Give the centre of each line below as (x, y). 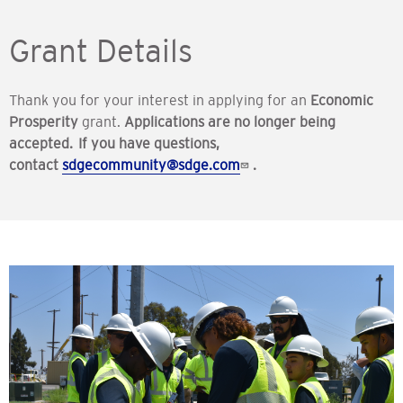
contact (35, 165)
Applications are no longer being (230, 122)
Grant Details (101, 51)
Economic (342, 100)
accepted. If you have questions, (114, 143)
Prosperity (44, 122)
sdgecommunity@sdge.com (151, 165)
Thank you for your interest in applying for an (160, 100)
